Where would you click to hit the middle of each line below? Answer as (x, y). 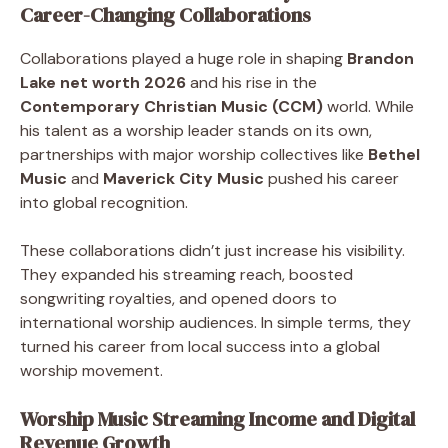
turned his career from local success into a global (200, 346)
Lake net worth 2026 (103, 82)
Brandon (380, 58)
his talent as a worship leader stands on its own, (196, 130)
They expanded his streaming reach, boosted (186, 274)
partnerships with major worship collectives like (194, 154)
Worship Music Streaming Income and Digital (217, 418)
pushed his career (331, 178)
